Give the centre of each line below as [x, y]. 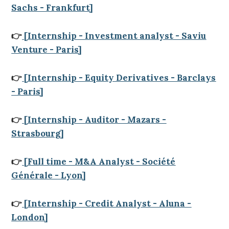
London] [30, 217]
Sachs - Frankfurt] [52, 8]
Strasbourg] [38, 133]
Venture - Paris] [47, 50]
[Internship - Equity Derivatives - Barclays [119, 78]
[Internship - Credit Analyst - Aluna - [107, 203]
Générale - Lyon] [49, 175]
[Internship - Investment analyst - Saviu [114, 36]
